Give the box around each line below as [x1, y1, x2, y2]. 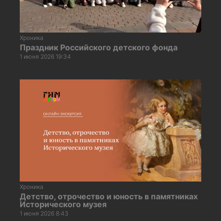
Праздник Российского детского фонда [20, 42, 178, 52]
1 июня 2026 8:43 [20, 209, 69, 217]
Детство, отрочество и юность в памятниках [20, 191, 198, 201]
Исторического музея [20, 199, 107, 209]
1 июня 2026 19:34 [20, 52, 71, 60]
